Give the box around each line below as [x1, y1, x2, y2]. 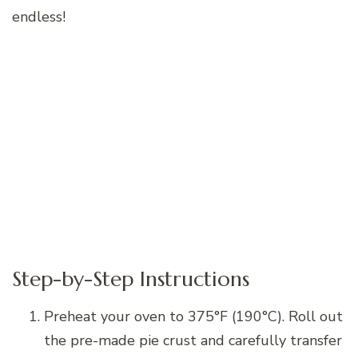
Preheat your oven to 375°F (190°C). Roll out [44, 307, 343, 327]
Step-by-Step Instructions [12, 265, 249, 292]
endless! [12, 7, 66, 27]
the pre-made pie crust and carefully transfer [44, 331, 342, 351]
